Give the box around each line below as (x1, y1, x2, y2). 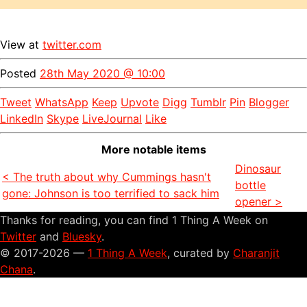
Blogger (249, 95, 289, 110)
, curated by (167, 246, 233, 260)
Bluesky (62, 230, 101, 244)
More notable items (101, 143, 206, 157)
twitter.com (42, 38, 101, 52)
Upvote (121, 95, 159, 110)
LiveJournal (82, 112, 142, 126)
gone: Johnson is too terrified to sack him (2, 186, 219, 201)
